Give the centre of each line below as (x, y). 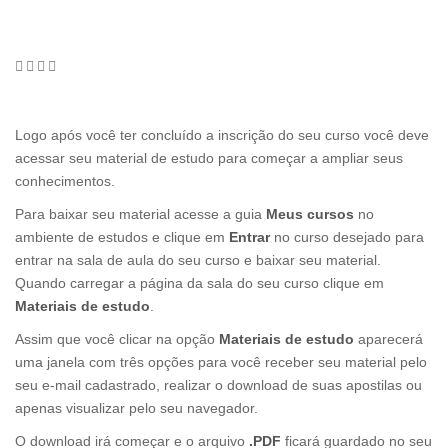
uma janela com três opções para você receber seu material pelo (221, 362)
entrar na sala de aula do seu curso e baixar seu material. (198, 260)
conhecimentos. (65, 181)
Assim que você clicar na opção (117, 339)
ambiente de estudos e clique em (122, 237)
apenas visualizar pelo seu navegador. (138, 408)
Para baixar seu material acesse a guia (140, 214)
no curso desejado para (349, 237)
